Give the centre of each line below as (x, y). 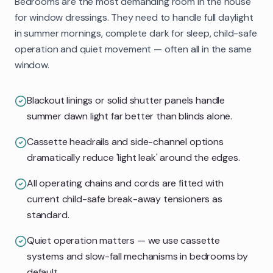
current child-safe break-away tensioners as (125, 199)
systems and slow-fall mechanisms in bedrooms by (138, 256)
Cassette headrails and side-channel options (125, 141)
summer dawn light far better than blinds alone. (130, 116)
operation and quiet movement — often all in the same (133, 49)
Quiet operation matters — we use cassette (124, 240)
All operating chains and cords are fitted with (126, 183)
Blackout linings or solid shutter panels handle (126, 100)
